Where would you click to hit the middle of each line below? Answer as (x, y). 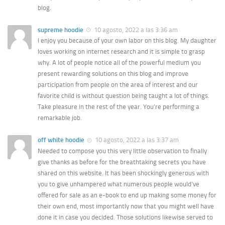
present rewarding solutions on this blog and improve (113, 74)
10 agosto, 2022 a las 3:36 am (135, 30)
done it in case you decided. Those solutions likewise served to (125, 217)
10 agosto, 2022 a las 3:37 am (136, 140)
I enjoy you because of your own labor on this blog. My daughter (127, 41)
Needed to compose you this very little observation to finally (122, 151)
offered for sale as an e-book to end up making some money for (127, 195)
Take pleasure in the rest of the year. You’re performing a (119, 107)
